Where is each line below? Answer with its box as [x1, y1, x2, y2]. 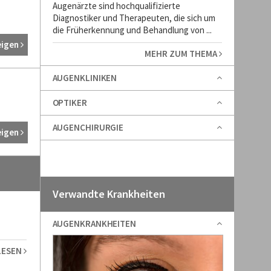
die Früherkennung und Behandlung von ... [52, 24, 212, 36]
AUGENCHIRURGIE [52, 122, 124, 133]
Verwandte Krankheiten [52, 187, 165, 201]
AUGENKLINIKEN [52, 72, 117, 83]
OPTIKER [52, 97, 87, 108]
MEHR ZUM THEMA [144, 48, 219, 59]
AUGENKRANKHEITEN [52, 218, 136, 229]
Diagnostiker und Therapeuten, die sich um [52, 12, 215, 24]
